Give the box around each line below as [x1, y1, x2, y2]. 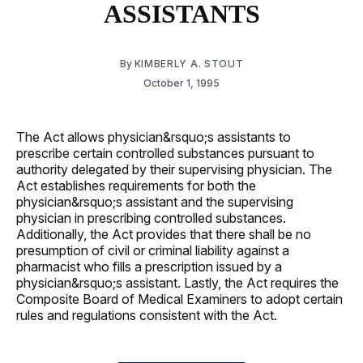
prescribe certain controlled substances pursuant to [16, 144, 314, 161]
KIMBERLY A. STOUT [134, 57, 244, 70]
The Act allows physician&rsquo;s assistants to [16, 128, 291, 145]
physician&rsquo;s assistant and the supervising [16, 193, 293, 210]
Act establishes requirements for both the [16, 177, 256, 194]
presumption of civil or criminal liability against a [16, 241, 289, 258]
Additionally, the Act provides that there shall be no [16, 225, 311, 242]
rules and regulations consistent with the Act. [16, 306, 277, 323]
